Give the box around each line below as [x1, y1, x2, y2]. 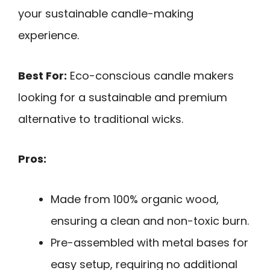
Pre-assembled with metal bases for [51, 234, 248, 250]
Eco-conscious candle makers [67, 67, 234, 83]
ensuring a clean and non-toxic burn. [51, 213, 249, 228]
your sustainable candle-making [18, 5, 193, 21]
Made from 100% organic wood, [51, 191, 219, 207]
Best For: [18, 67, 67, 83]
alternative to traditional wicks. [18, 111, 183, 127]
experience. [18, 27, 79, 43]
